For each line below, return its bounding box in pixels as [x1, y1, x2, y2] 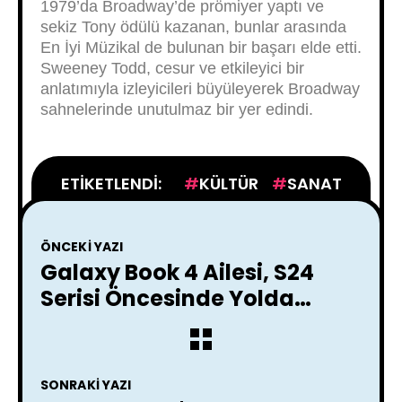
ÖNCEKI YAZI [40, 238, 124, 256]
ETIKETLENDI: [60, 172, 162, 195]
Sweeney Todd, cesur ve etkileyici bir [40, 59, 304, 77]
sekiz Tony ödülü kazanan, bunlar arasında [40, 18, 346, 36]
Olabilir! [40, 310, 129, 339]
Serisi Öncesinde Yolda [40, 284, 294, 313]
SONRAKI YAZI [40, 376, 132, 394]
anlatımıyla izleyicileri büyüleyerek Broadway [40, 80, 360, 98]
